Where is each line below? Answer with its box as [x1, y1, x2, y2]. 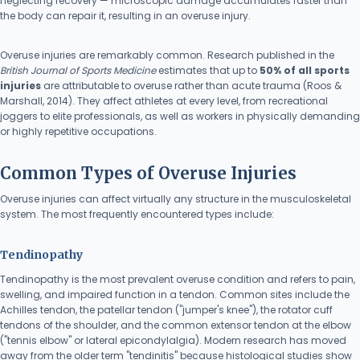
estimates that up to [156, 63, 260, 77]
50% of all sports [260, 63, 350, 77]
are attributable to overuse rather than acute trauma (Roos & [41, 79, 342, 92]
